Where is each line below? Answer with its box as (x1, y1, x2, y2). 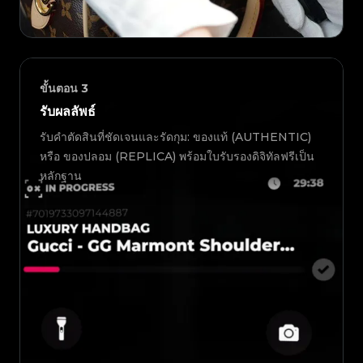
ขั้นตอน (40, 81, 78, 96)
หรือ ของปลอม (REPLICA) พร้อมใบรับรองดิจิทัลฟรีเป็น (40, 149, 314, 164)
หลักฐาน (40, 169, 82, 184)
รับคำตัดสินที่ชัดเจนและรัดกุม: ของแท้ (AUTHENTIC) (40, 130, 311, 145)
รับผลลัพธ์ (40, 104, 96, 120)
